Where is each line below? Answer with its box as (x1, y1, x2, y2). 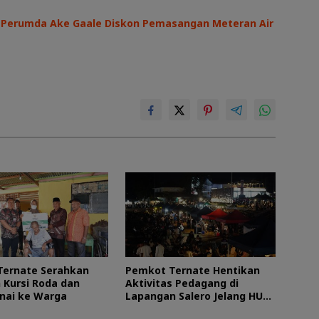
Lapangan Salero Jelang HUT (125, 289, 270, 303)
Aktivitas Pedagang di (125, 276, 239, 291)
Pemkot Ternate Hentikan (125, 263, 260, 278)
